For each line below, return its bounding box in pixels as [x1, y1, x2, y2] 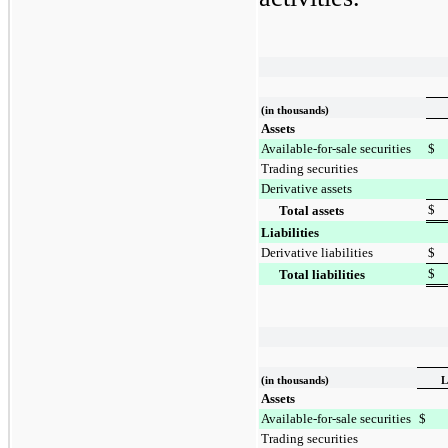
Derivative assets [261, 180, 352, 196]
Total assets [279, 202, 344, 218]
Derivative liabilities [261, 244, 373, 260]
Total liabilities [279, 266, 365, 282]
